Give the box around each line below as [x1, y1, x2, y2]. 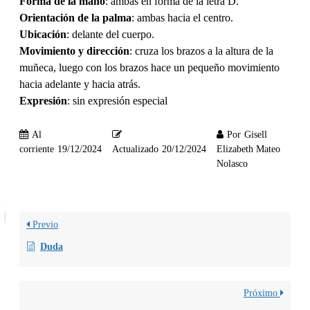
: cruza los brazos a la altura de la [129, 44, 273, 57]
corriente [19, 144, 54, 155]
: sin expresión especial [67, 94, 167, 107]
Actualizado [112, 144, 158, 155]
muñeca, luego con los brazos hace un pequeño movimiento [19, 61, 280, 73]
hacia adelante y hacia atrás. [19, 77, 140, 90]
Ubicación [19, 28, 66, 40]
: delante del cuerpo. [66, 28, 154, 40]
